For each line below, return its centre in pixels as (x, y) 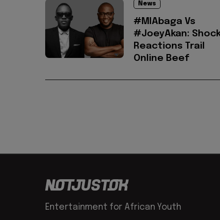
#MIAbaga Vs (165, 22)
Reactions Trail (169, 46)
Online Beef (162, 58)
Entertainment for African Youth (113, 207)
